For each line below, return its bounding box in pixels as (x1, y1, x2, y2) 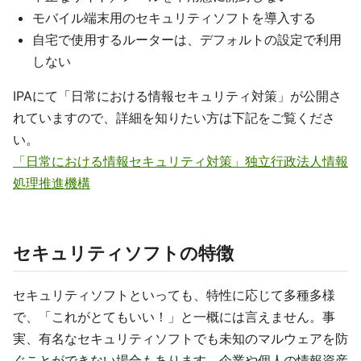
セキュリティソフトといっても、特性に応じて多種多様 (13, 287, 335, 303)
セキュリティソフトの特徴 (13, 243, 234, 263)
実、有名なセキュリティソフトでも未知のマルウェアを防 (13, 330, 348, 346)
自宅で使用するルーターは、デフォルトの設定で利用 (32, 31, 342, 48)
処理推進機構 (13, 175, 90, 191)
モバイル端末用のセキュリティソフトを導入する (32, 10, 316, 26)
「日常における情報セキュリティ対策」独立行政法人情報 (13, 153, 348, 169)
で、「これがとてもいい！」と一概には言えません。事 (13, 309, 335, 325)
